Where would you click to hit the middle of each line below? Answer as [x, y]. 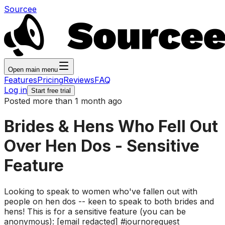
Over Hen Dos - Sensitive [102, 146]
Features [21, 80]
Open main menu [33, 70]
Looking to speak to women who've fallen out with [101, 191]
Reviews [79, 80]
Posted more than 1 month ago [63, 101]
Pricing [50, 80]
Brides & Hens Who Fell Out [111, 127]
